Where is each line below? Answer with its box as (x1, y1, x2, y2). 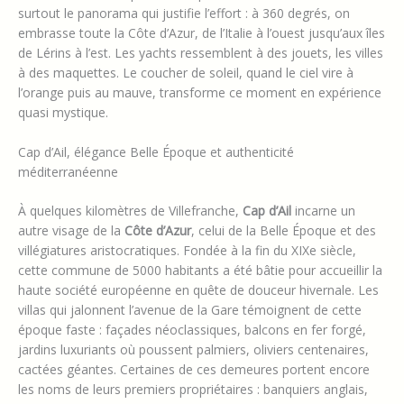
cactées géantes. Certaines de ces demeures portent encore (18, 361, 370, 379)
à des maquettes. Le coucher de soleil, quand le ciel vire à (18, 63, 353, 81)
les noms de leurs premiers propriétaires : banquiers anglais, (18, 381, 368, 399)
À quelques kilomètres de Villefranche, (18, 202, 243, 220)
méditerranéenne (18, 163, 118, 181)
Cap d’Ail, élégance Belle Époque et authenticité (18, 143, 294, 161)
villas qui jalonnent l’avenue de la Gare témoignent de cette (18, 301, 362, 319)
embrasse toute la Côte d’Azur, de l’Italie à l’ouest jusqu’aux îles (18, 23, 385, 41)
